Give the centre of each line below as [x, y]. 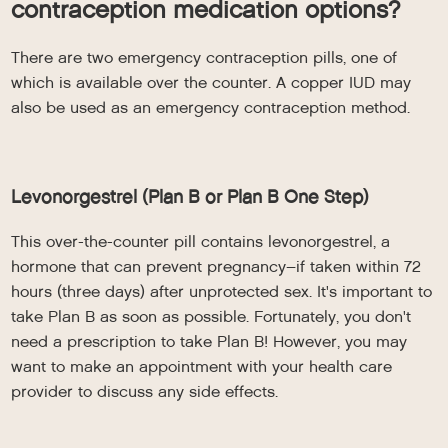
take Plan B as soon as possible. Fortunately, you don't [211, 316]
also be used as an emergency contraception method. [211, 107]
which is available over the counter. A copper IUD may [211, 82]
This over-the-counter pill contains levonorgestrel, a [201, 241]
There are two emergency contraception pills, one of [204, 57]
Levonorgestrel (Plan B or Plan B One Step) [190, 196]
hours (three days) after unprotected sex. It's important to [222, 291]
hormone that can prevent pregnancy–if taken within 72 [216, 266]
